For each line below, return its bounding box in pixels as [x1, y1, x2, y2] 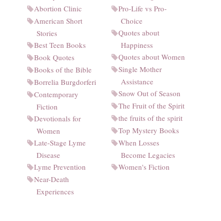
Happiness [121, 40, 153, 50]
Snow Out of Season [118, 88, 181, 99]
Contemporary [34, 89, 78, 100]
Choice [121, 16, 143, 26]
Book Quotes [34, 52, 74, 63]
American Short [34, 16, 82, 26]
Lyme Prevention [34, 162, 86, 172]
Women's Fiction [118, 162, 170, 172]
